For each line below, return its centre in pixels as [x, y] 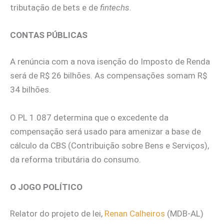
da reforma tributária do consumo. [75, 159]
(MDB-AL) [184, 214]
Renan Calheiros [134, 214]
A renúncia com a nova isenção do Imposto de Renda [110, 62]
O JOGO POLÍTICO [46, 187]
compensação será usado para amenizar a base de [105, 131]
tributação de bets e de [55, 7]
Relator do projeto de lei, [56, 214]
